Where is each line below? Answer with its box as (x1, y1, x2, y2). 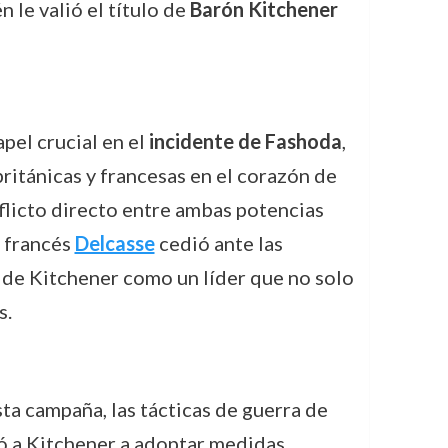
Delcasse (74, 231, 155, 255)
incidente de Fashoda (148, 129, 342, 153)
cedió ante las (154, 231, 283, 255)
